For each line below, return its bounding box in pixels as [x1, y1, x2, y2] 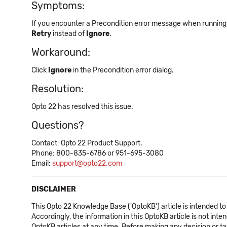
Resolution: [31, 83, 84, 95]
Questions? [31, 119, 84, 131]
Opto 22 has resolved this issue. [31, 102, 133, 111]
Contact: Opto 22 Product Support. [31, 139, 142, 147]
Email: [31, 159, 52, 168]
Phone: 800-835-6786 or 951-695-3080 [31, 149, 164, 158]
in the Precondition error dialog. [71, 66, 174, 74]
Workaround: [31, 46, 90, 58]
